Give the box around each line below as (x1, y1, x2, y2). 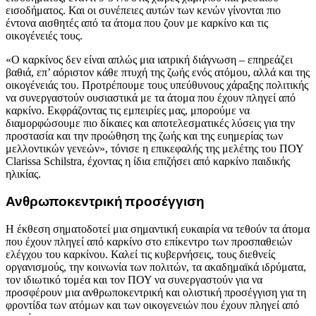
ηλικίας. (6, 167, 41, 180)
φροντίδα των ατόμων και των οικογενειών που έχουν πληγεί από (6, 299, 299, 311)
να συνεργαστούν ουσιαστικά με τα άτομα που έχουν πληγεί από (6, 91, 296, 104)
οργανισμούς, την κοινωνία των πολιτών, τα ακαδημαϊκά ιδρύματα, (6, 261, 306, 273)
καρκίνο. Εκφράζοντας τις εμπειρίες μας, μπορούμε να (6, 104, 250, 116)
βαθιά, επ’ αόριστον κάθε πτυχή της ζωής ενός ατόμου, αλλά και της (6, 66, 310, 78)
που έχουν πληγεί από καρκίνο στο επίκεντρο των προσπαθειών (6, 236, 292, 248)
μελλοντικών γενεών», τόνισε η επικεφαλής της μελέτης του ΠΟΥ (6, 142, 303, 154)
